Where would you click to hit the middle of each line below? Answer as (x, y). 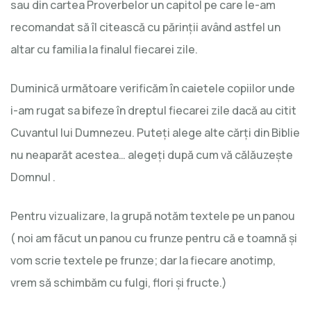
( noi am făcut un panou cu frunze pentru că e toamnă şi (154, 238)
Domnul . (33, 177)
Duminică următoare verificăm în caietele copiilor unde (153, 88)
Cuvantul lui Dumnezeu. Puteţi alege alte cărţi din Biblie (155, 132)
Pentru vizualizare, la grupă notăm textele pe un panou (153, 216)
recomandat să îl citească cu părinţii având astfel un (145, 27)
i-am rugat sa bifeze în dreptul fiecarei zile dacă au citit (153, 110)
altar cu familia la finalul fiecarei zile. (104, 49)
